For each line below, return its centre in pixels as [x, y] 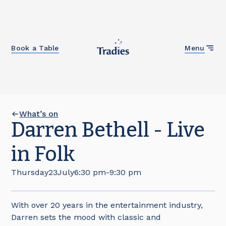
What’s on [39, 114]
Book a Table [35, 48]
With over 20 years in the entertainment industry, [107, 205]
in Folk [43, 154]
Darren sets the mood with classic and [86, 217]
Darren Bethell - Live [108, 130]
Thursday [30, 172]
